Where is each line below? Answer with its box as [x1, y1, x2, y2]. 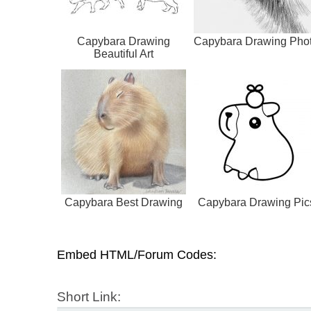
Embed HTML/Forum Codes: [57, 248, 217, 262]
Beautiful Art [94, 48, 153, 60]
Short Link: [57, 289, 121, 305]
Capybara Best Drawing [65, 196, 183, 209]
